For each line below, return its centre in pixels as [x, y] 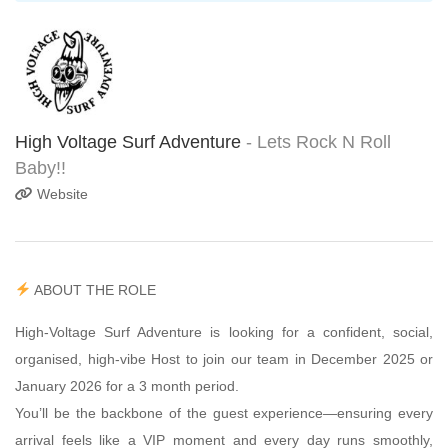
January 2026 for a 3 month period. [127, 386]
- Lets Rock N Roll [318, 142]
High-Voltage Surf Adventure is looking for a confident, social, [224, 332]
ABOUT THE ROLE [93, 290]
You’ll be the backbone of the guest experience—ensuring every [224, 413]
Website [60, 194]
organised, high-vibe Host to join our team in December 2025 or [224, 359]
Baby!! [40, 168]
